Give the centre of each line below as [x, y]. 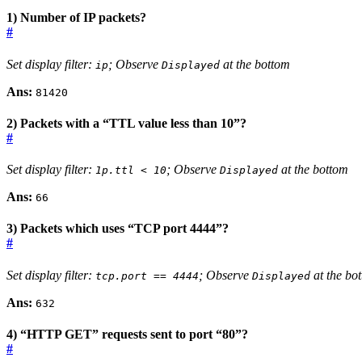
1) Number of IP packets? [76, 18]
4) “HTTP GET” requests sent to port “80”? [127, 334]
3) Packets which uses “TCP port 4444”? [118, 229]
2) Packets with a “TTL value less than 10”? [126, 123]
